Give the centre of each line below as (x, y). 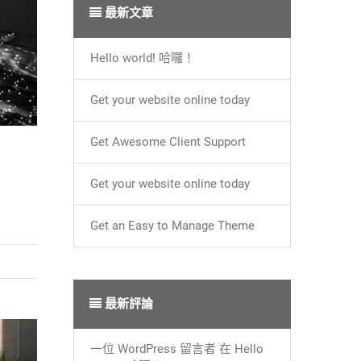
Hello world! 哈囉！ (143, 58)
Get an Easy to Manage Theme (172, 226)
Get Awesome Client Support (168, 142)
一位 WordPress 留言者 (153, 349)
